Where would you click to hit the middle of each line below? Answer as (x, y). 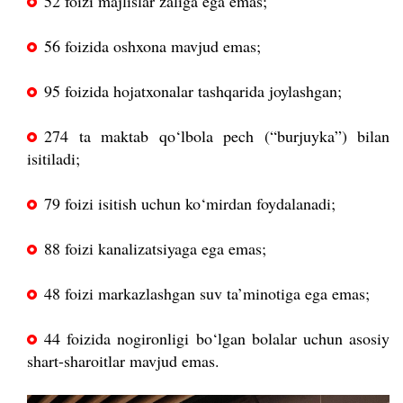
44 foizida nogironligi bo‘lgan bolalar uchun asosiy (217, 338)
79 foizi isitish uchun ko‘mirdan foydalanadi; (190, 203)
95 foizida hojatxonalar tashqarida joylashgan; (193, 90)
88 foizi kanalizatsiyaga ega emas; (155, 248)
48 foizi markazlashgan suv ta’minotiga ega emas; (207, 293)
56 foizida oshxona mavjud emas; (152, 45)
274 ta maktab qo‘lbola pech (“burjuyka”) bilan (217, 135)
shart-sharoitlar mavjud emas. (123, 360)
